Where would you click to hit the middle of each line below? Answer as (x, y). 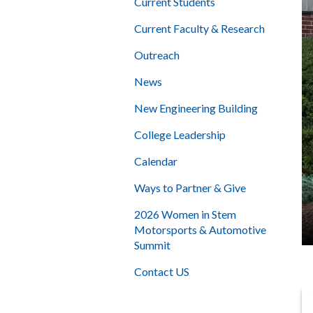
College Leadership (180, 135)
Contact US (163, 272)
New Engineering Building (196, 108)
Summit (153, 245)
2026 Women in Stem (185, 214)
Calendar (156, 161)
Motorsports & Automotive (200, 230)
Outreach (157, 55)
